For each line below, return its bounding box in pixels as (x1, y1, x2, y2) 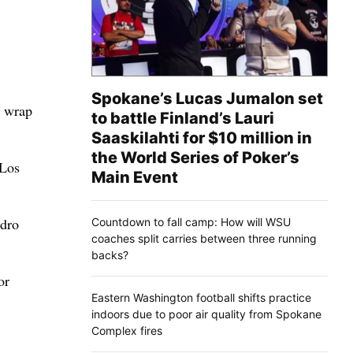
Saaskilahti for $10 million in (91, 128, 312, 147)
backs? (91, 247, 128, 262)
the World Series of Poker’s (91, 147, 299, 167)
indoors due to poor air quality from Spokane (91, 307, 321, 321)
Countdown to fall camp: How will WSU (91, 214, 291, 229)
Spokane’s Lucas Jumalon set (91, 88, 323, 108)
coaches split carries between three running (91, 231, 317, 245)
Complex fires (91, 323, 162, 337)
